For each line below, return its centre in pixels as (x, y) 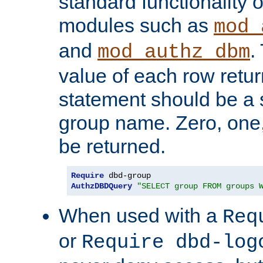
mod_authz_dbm (174, 53)
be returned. (112, 146)
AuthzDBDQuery (102, 186)
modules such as (136, 26)
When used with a (141, 216)
